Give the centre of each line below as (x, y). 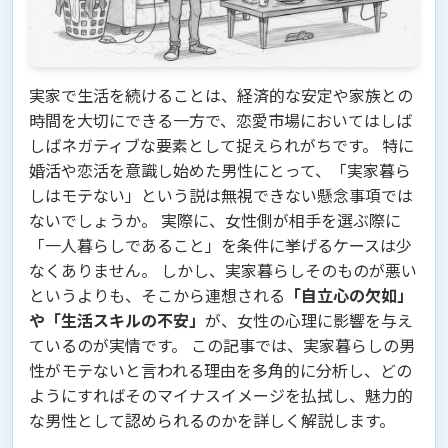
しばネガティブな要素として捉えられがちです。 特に (221, 145)
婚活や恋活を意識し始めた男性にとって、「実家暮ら (220, 170)
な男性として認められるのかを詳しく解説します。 (212, 420)
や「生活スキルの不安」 (117, 320)
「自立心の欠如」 (349, 295)
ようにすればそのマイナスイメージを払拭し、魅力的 (221, 395)
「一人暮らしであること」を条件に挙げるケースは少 (220, 245)
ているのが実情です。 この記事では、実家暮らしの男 (222, 345)
